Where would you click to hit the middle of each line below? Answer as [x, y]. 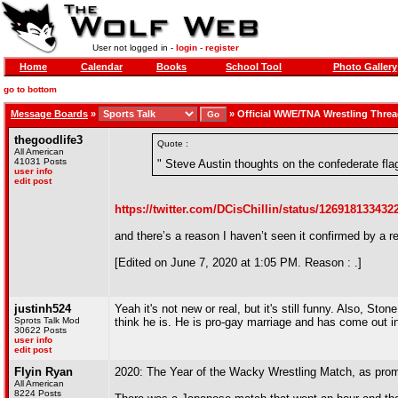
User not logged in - [134, 48]
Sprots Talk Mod [47, 320]
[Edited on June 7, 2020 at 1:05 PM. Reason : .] [238, 263]
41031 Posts [40, 161]
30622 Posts [40, 330]
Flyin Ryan [44, 372]
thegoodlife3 [48, 140]
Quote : [173, 143]
